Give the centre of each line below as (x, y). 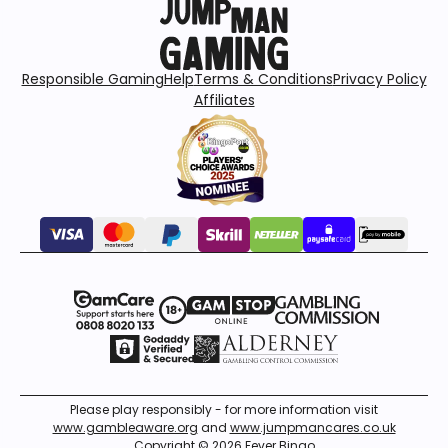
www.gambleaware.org (125, 427)
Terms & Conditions (263, 79)
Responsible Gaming (92, 79)
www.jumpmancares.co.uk (312, 427)
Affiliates (224, 100)
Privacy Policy (379, 79)
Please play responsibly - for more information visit (224, 409)
